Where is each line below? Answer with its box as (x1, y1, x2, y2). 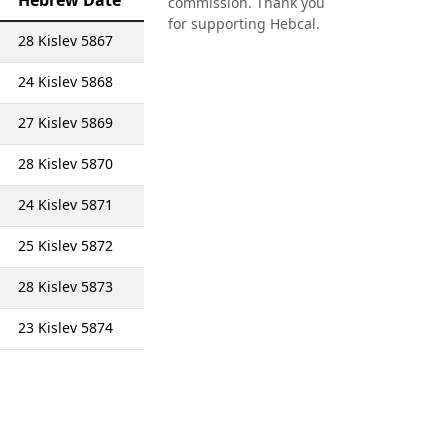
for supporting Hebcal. (168, 14, 320, 34)
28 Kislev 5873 (18, 277, 113, 296)
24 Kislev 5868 (18, 72, 113, 91)
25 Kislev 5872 (18, 236, 113, 255)
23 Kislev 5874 (18, 318, 113, 337)
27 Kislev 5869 (18, 113, 113, 132)
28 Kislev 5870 (18, 154, 113, 173)
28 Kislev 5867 (18, 31, 113, 50)
